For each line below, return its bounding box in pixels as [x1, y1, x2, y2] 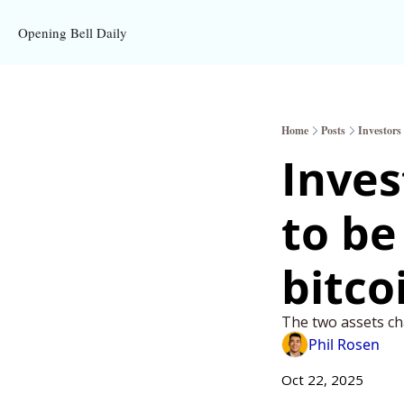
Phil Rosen [308, 334, 380, 354]
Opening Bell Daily [18, 23, 127, 41]
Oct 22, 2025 [281, 371, 363, 389]
